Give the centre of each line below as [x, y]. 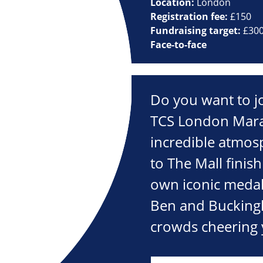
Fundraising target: [197, 31]
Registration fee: [190, 17]
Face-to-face [178, 45]
